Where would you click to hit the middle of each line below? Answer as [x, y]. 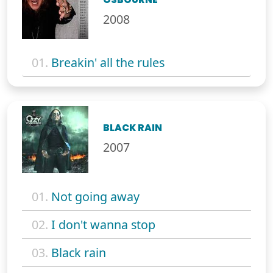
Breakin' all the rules [108, 63]
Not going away [95, 196]
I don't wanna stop [103, 224]
